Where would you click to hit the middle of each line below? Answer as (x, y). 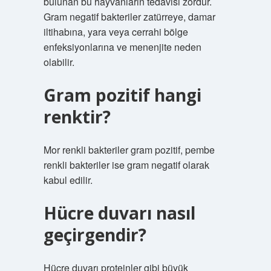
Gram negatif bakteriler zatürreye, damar (129, 17)
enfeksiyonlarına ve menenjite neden (122, 47)
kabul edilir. (68, 180)
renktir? (77, 117)
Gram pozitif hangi (122, 95)
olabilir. (59, 62)
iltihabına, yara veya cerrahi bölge (116, 32)
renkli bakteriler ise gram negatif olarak (126, 165)
